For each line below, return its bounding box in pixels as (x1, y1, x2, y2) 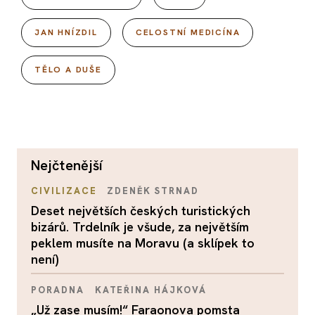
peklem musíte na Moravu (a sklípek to (31, 235, 255, 252)
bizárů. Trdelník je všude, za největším (31, 219, 249, 236)
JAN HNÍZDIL (34, 27, 98, 39)
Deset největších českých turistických (31, 202, 250, 219)
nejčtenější (40, 156, 103, 175)
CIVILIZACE (31, 185, 97, 198)
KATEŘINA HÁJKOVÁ (94, 284, 207, 297)
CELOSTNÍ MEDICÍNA (135, 27, 240, 39)
